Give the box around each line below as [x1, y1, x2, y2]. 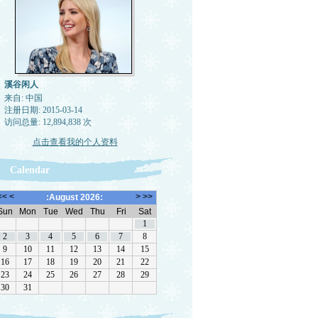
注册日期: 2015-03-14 [4, 105, 82, 115]
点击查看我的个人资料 [32, 137, 118, 147]
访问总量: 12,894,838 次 [4, 117, 92, 127]
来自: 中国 [4, 93, 43, 103]
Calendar [9, 165, 50, 175]
